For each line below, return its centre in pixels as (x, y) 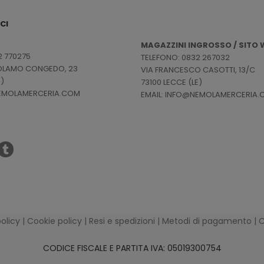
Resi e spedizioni (122, 221)
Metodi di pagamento (207, 221)
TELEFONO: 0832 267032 (185, 58)
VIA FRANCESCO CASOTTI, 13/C (198, 70)
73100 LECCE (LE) (171, 82)
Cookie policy (55, 221)
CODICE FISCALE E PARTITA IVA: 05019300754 (132, 248)
